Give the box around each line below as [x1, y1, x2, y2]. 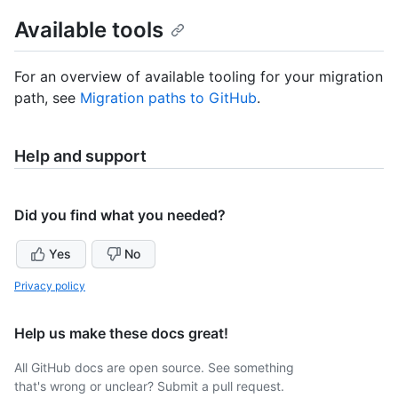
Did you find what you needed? [14, 205, 226, 224]
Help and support [14, 146, 147, 165]
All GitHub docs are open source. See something [14, 359, 294, 375]
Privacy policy [14, 278, 85, 292]
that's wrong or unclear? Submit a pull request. [14, 378, 284, 394]
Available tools [14, 17, 163, 44]
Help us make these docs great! [14, 323, 228, 342]
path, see [14, 88, 80, 107]
